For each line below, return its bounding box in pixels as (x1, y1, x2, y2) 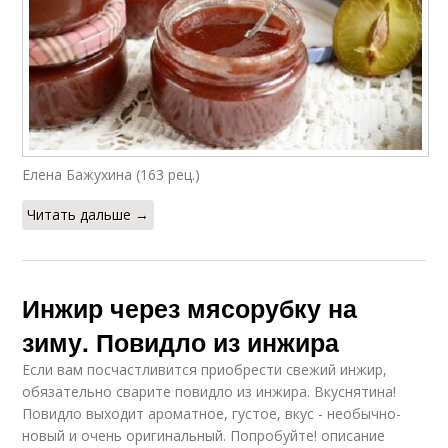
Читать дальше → (27, 205, 150, 225)
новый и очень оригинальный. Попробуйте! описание (22, 426, 386, 446)
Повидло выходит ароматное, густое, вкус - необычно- (22, 404, 402, 424)
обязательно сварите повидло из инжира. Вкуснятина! (22, 382, 397, 402)
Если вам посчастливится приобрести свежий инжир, (22, 360, 388, 380)
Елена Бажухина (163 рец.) (22, 165, 201, 185)
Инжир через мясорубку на (22, 290, 358, 327)
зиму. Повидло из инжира (22, 324, 340, 361)
